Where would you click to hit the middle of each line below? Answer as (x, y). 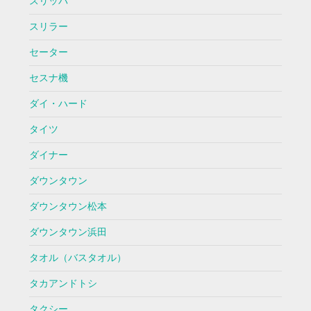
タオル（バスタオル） (77, 258)
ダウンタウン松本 (68, 207)
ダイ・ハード (58, 104)
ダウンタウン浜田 (68, 233)
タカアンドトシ (63, 284)
